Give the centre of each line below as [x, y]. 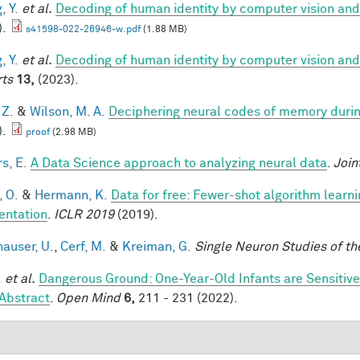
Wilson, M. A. [67, 111]
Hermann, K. [71, 195]
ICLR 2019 [84, 214]
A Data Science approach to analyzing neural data [179, 163]
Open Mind [88, 298]
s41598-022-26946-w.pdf [83, 29]
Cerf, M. [83, 246]
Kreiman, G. [157, 246]
